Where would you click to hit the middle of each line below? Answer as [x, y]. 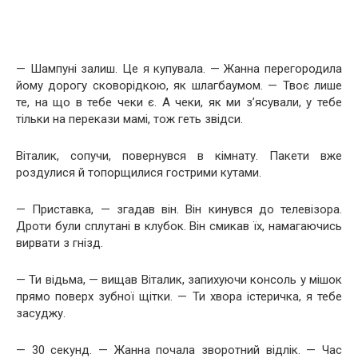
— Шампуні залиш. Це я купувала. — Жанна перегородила [179, 68]
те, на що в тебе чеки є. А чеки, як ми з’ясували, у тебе [179, 102]
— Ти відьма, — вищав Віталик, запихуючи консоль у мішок [179, 279]
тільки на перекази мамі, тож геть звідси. [129, 119]
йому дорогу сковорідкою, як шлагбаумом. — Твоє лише [179, 85]
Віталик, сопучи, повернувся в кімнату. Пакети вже [179, 155]
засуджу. [41, 313]
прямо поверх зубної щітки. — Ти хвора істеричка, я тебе [179, 296]
